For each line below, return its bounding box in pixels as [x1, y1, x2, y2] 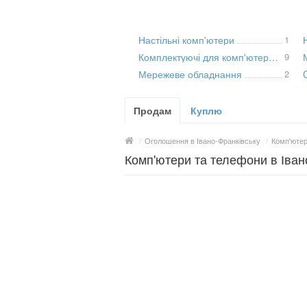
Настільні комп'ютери [138, 33, 234, 47]
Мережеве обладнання [138, 67, 242, 81]
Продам [134, 103, 171, 117]
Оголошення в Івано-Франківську [145, 135, 260, 146]
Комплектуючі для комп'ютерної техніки [269, 50, 278, 64]
